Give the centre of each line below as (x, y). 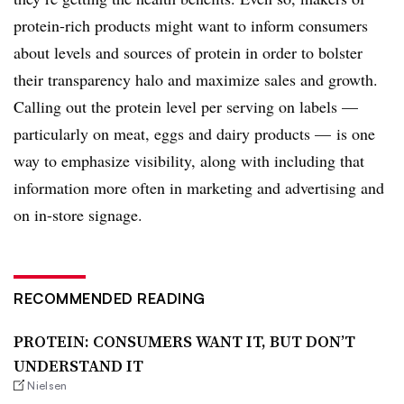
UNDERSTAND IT (78, 365)
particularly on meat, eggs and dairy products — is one (194, 133)
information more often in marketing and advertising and (199, 187)
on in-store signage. (78, 214)
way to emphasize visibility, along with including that (189, 160)
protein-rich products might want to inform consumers (191, 25)
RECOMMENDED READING (110, 298)
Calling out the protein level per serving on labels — (186, 106)
